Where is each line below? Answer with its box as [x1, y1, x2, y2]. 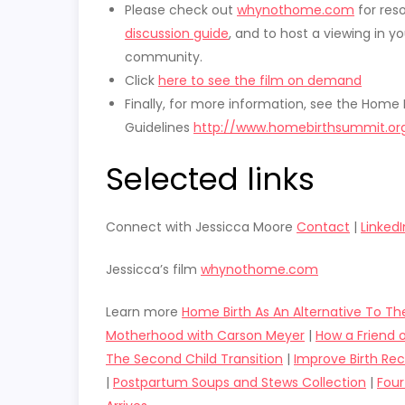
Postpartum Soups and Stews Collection [113, 373, 366, 391]
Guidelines [125, 118, 193, 137]
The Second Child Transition [106, 350, 283, 368]
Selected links [106, 157, 315, 201]
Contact [297, 218, 350, 236]
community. [125, 48, 202, 66]
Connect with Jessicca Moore [106, 218, 297, 236]
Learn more [106, 303, 182, 321]
